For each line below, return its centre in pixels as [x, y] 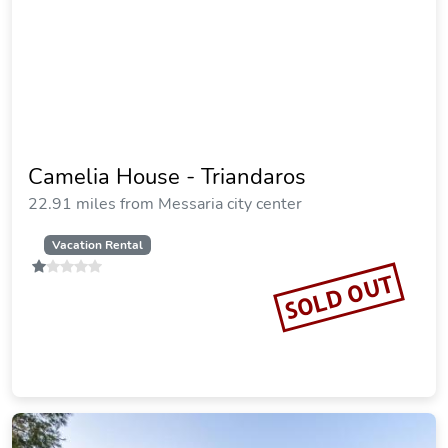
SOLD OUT [339, 297]
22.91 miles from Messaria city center [165, 204]
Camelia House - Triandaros [167, 177]
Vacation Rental [97, 245]
